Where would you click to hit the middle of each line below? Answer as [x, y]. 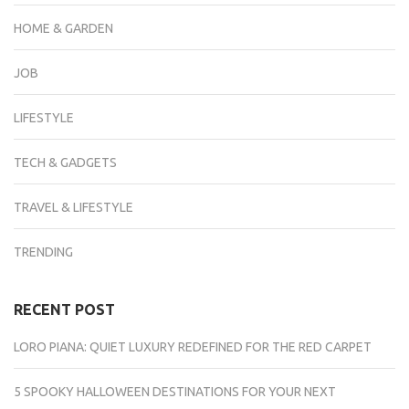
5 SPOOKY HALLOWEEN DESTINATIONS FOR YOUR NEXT [175, 392]
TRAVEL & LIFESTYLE [73, 208]
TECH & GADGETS [65, 163]
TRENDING [43, 252]
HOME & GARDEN [63, 29]
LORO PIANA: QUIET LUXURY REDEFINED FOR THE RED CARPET [193, 347]
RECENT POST [64, 310]
